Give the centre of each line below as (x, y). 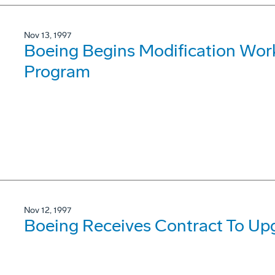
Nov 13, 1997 (48, 35)
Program (57, 72)
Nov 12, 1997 (48, 210)
